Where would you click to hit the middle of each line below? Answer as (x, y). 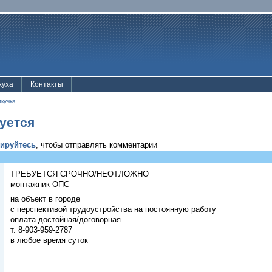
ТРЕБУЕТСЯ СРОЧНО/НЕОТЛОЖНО (80, 174)
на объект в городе (45, 199)
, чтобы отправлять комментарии (97, 145)
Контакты (47, 84)
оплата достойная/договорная (66, 219)
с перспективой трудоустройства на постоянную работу (113, 209)
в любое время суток (49, 240)
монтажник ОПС (40, 185)
